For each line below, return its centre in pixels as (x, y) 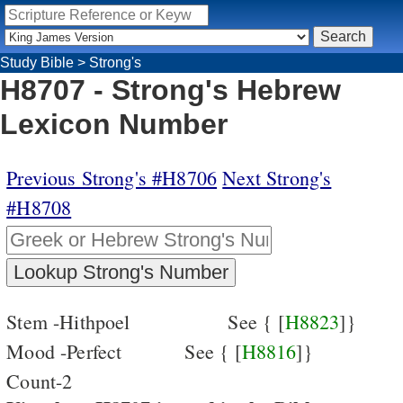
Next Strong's (277, 177)
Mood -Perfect (67, 351)
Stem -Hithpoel (71, 321)
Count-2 (40, 381)
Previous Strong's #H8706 (112, 177)
